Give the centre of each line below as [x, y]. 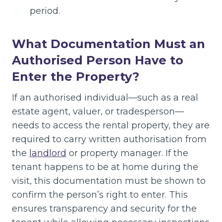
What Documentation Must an [109, 44]
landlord [48, 153]
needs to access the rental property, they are [111, 125]
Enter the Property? [76, 76]
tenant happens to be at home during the [105, 167]
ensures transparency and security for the [104, 208]
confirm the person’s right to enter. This [100, 194]
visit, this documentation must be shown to [109, 181]
